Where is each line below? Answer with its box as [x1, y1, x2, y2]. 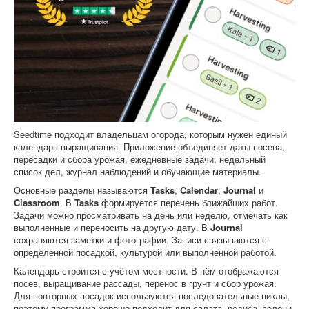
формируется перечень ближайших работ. [99, 195, 278, 209]
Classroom [14, 195, 60, 209]
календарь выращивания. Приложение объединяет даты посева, [14, 139, 285, 153]
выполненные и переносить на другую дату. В [14, 220, 210, 234]
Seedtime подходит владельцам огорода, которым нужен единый [14, 127, 287, 141]
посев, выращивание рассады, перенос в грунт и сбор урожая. [14, 276, 277, 290]
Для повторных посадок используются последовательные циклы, [14, 288, 290, 302]
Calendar [180, 183, 218, 197]
